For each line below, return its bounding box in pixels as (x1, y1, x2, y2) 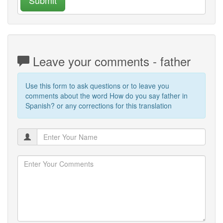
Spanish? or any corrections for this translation (25, 100, 172, 111)
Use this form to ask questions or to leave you (25, 80, 169, 91)
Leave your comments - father (29, 52, 191, 70)
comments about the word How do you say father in (25, 90, 188, 101)
